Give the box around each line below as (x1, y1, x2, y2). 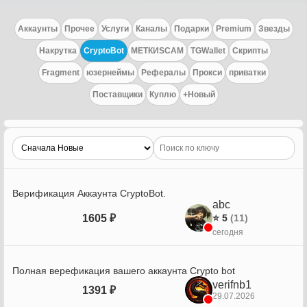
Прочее (64, 24, 95, 34)
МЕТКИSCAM (131, 46, 184, 56)
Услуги (101, 24, 129, 34)
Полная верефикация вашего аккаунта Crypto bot (12, 265, 235, 276)
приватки (228, 68, 266, 77)
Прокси (192, 68, 222, 77)
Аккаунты (17, 24, 58, 34)
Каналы (135, 24, 167, 34)
